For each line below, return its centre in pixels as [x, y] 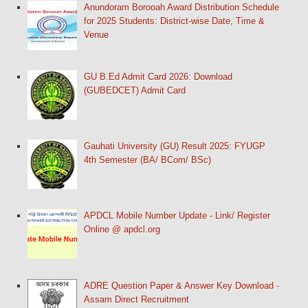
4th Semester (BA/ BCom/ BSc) [148, 160]
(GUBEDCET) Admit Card [135, 91]
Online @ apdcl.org [122, 230]
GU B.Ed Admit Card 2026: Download [158, 77]
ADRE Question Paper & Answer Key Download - [182, 285]
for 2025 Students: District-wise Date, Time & [175, 21]
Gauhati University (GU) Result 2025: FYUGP [175, 146]
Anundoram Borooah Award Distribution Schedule [182, 7]
